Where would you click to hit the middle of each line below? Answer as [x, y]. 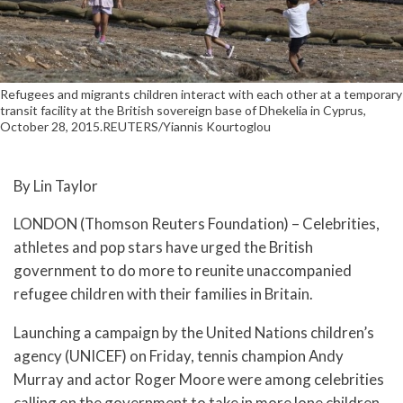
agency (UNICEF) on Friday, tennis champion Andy [179, 356]
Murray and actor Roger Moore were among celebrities [199, 380]
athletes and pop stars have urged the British [163, 247]
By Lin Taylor [56, 185]
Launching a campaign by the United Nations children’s [194, 333]
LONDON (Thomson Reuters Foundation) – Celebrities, [197, 224]
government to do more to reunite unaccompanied [183, 271]
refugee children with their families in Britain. [163, 294]
